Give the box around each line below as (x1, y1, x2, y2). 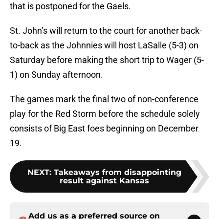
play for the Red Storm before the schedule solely (10, 109, 200, 119)
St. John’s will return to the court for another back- (10, 25, 202, 36)
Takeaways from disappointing (53, 168, 181, 177)
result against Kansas (59, 176, 149, 186)
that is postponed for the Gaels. (10, 1, 131, 12)
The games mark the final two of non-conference (10, 94, 198, 105)
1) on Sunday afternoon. (10, 69, 103, 80)
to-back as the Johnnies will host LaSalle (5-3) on (10, 40, 198, 51)
